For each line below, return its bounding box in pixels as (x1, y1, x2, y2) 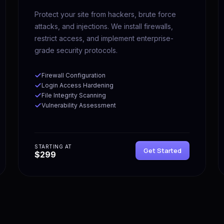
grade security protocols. (34, 45, 117, 54)
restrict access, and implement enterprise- (34, 33, 173, 42)
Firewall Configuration (41, 71, 105, 79)
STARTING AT (34, 143, 72, 149)
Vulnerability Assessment (41, 101, 116, 109)
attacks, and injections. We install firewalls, (34, 21, 173, 30)
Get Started (143, 145, 181, 155)
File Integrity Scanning (41, 91, 106, 99)
